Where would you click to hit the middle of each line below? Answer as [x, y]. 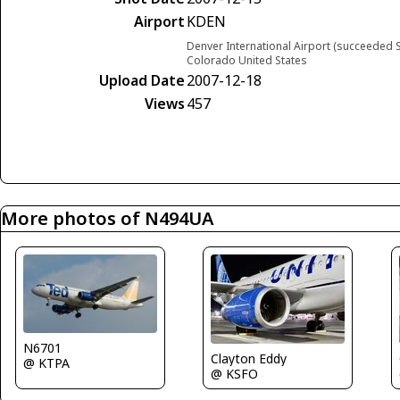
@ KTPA [46, 363]
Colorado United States [247, 61]
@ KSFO [235, 374]
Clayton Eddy [249, 359]
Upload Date [142, 81]
